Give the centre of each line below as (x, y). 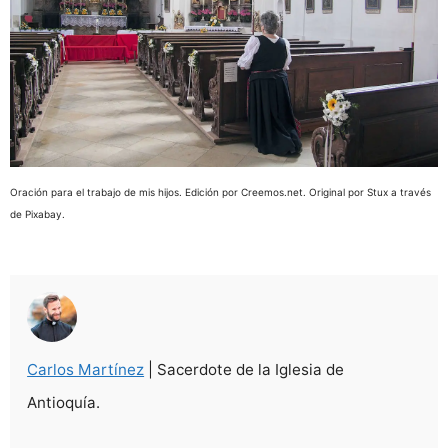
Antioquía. (64, 403)
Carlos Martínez (86, 370)
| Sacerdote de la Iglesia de (244, 370)
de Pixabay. (37, 214)
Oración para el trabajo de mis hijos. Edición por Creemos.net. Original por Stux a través (220, 192)
